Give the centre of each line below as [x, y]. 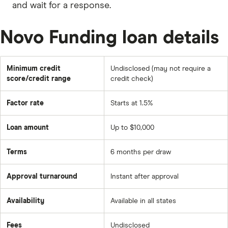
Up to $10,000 [132, 128]
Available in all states [143, 201]
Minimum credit [34, 69]
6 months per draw [141, 152]
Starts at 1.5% [132, 104]
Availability [25, 201]
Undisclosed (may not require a [161, 69]
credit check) [132, 79]
